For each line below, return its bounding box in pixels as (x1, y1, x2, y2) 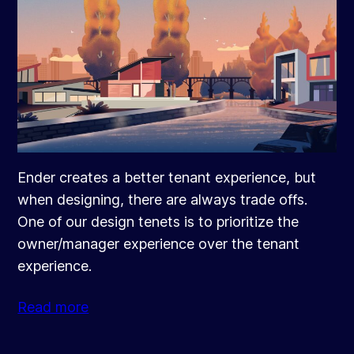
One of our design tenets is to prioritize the (17, 213, 299, 231)
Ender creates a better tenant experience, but (17, 169, 317, 186)
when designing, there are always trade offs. (17, 191, 308, 209)
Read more (17, 299, 89, 316)
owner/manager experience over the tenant (17, 235, 300, 253)
